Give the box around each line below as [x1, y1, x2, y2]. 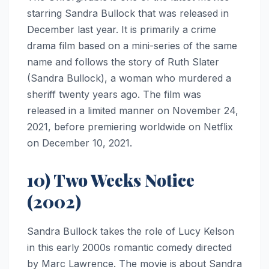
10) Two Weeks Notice [27, 168, 195, 191]
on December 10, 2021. [27, 136, 132, 149]
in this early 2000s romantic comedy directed [27, 241, 232, 253]
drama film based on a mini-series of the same [27, 39, 237, 52]
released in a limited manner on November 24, [27, 104, 238, 116]
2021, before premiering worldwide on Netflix [27, 120, 233, 133]
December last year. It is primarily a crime [27, 23, 216, 35]
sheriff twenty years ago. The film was [27, 88, 201, 100]
